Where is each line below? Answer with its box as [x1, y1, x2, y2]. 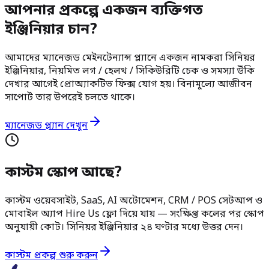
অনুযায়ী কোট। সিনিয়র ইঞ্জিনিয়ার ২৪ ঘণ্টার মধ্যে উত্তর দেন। [5, 220, 243, 234]
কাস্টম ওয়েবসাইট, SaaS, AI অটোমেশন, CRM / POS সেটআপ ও [5, 194, 262, 208]
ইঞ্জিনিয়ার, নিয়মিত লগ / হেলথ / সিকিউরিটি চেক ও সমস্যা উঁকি [5, 64, 255, 78]
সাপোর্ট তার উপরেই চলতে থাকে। [5, 91, 135, 104]
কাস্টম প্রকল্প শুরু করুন [5, 249, 98, 262]
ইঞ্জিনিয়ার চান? [5, 20, 97, 40]
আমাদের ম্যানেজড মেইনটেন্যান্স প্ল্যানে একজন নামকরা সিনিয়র [5, 51, 255, 65]
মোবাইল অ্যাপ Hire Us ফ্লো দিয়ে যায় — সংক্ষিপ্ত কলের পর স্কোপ [5, 207, 264, 221]
